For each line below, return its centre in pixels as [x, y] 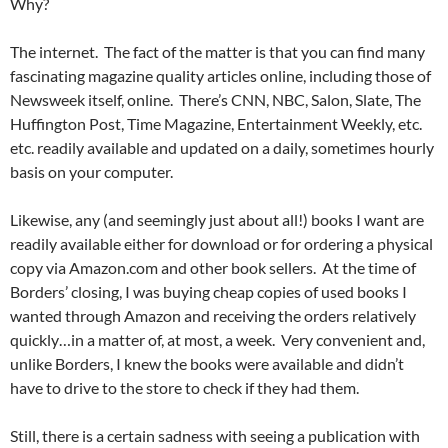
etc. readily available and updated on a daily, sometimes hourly [222, 148]
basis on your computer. [91, 172]
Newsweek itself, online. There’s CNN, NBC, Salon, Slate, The [215, 100]
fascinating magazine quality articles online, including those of [220, 76]
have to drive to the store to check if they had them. [184, 388]
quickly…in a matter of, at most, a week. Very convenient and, [217, 340]
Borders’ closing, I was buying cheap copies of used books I [208, 292]
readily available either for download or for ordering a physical [221, 244]
